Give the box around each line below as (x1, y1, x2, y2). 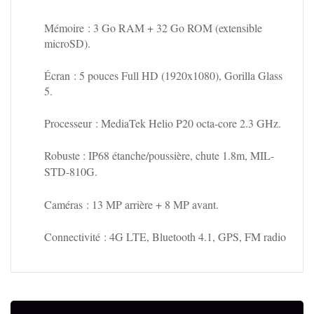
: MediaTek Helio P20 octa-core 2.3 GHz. (92, 115, 281, 130)
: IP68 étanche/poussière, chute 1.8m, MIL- (80, 147, 274, 163)
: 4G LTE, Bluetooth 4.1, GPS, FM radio (100, 228, 286, 244)
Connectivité (44, 228, 100, 244)
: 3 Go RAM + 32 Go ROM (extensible (84, 20, 262, 35)
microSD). (44, 35, 90, 50)
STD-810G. (44, 163, 97, 179)
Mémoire (44, 20, 84, 35)
